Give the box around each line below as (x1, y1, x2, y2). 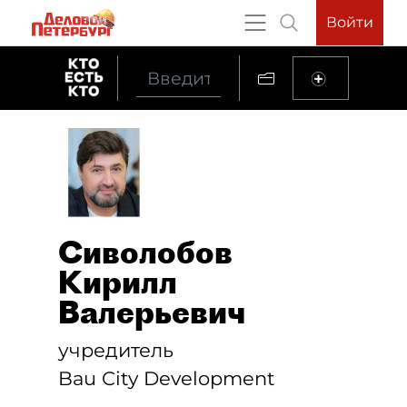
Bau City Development (58, 367, 275, 390)
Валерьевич (58, 293, 245, 332)
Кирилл (58, 263, 177, 302)
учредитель (58, 339, 174, 362)
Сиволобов (58, 233, 233, 272)
